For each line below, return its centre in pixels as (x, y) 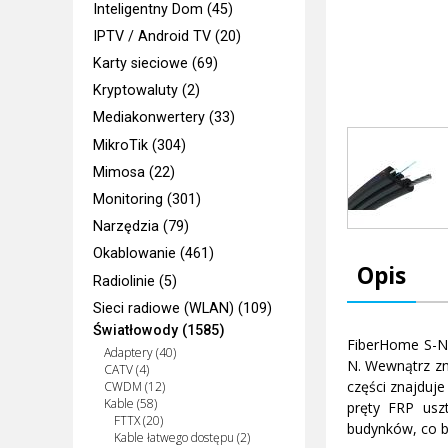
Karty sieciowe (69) (156, 63)
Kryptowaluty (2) (147, 91)
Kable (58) (130, 404)
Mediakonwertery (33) (164, 118)
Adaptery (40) (139, 353)
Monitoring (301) (147, 200)
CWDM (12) (134, 387)
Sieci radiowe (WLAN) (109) (183, 308)
